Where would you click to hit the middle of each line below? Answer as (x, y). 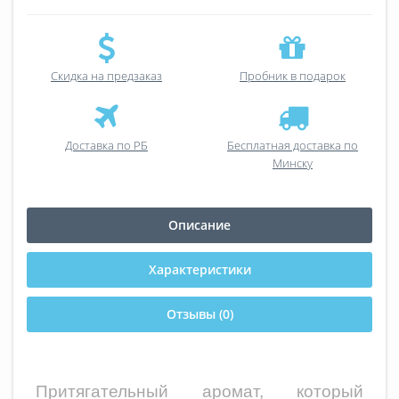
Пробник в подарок (293, 75)
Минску (293, 163)
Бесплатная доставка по (293, 145)
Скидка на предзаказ (106, 75)
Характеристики (199, 269)
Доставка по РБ (106, 145)
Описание (199, 224)
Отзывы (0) (199, 313)
